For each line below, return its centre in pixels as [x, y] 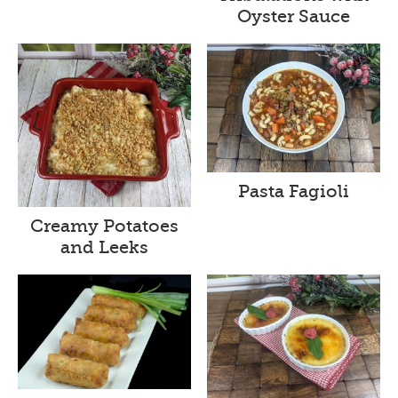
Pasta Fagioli [293, 192]
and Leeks [105, 247]
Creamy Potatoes [105, 226]
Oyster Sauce [293, 16]
